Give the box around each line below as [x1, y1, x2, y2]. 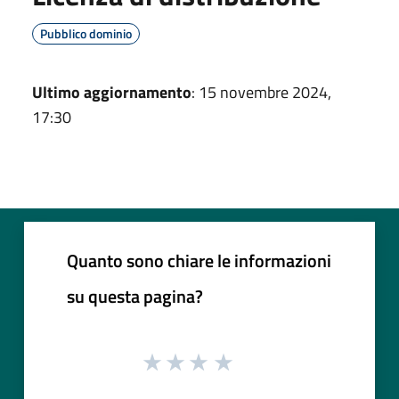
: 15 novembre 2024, [191, 79, 331, 104]
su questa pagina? [67, 281, 203, 310]
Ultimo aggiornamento [32, 79, 191, 104]
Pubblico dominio [40, 23, 132, 43]
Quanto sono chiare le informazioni [67, 246, 331, 274]
